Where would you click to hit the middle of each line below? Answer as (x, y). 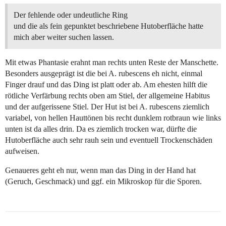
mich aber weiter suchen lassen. (64, 37)
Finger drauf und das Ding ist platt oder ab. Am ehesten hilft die (106, 85)
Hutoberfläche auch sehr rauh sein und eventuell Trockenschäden (109, 140)
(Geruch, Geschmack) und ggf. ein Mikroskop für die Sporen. (103, 182)
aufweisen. (22, 151)
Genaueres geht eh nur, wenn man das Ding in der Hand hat (100, 171)
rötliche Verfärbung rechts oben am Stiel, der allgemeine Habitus (107, 96)
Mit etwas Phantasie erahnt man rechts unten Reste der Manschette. (112, 63)
